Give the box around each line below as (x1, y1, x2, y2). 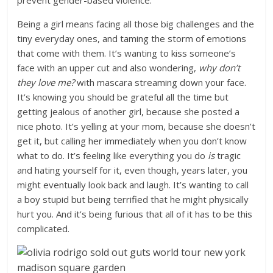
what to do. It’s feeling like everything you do (17, 149, 208, 161)
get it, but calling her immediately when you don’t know (17, 135, 247, 147)
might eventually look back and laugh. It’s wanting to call (17, 179, 249, 191)
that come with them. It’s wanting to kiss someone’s (17, 47, 236, 59)
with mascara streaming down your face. (74, 76, 247, 88)
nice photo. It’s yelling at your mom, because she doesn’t (17, 120, 256, 132)
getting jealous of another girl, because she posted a (17, 105, 240, 118)
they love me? (17, 76, 75, 88)
